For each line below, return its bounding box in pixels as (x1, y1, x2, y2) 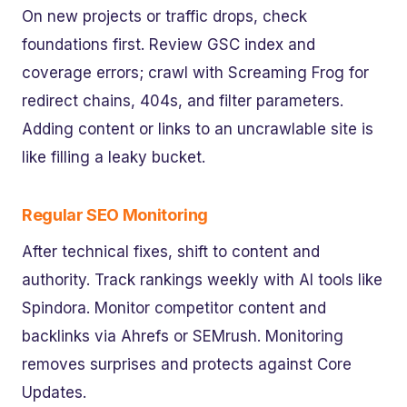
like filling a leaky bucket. (22, 147, 205, 166)
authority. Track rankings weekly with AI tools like (22, 270, 382, 289)
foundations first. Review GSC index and (22, 35, 315, 54)
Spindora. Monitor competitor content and (22, 298, 326, 317)
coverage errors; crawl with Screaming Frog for (22, 63, 369, 82)
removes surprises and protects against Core (22, 354, 352, 373)
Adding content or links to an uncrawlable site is (22, 119, 373, 138)
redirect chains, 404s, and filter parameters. (22, 91, 343, 110)
